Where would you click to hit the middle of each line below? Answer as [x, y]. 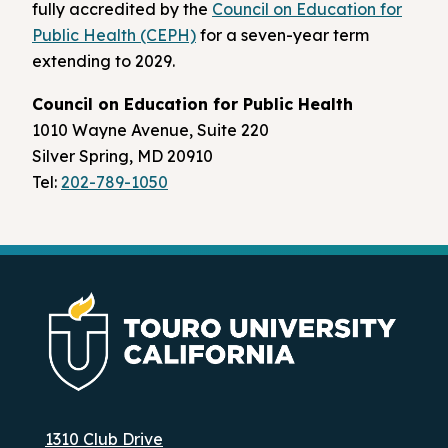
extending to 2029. [103, 60]
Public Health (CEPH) [114, 34]
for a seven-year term [282, 34]
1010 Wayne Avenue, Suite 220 [150, 130]
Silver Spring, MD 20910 [122, 156]
